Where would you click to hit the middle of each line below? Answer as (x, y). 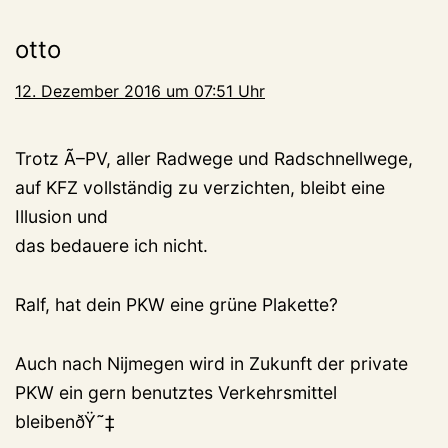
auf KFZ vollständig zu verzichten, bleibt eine (200, 188)
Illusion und (61, 217)
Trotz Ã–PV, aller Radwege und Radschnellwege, (214, 159)
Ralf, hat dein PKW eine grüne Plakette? (176, 305)
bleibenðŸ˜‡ (65, 422)
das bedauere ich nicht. (111, 246)
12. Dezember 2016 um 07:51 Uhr (140, 91)
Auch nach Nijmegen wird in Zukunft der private (211, 364)
